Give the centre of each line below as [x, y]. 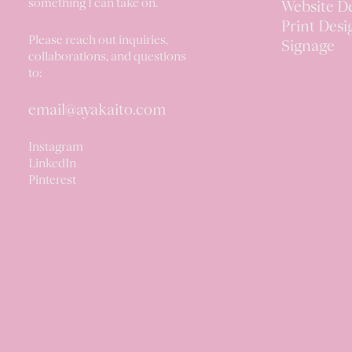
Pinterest [52, 181]
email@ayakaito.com [97, 111]
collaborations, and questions [107, 57]
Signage [308, 47]
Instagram [56, 148]
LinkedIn [52, 164]
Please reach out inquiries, [98, 41]
